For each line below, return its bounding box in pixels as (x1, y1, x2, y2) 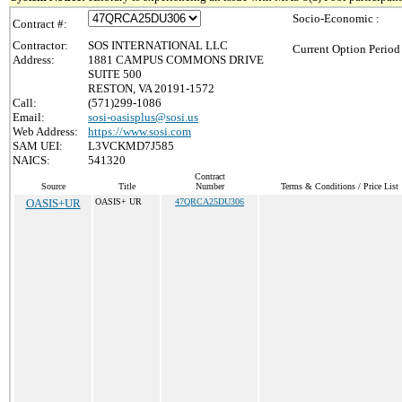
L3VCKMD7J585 (88, 139, 174, 153)
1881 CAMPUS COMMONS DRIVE (88, 53, 264, 66)
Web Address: (13, 125, 78, 138)
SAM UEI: (13, 139, 63, 153)
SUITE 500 (88, 67, 142, 81)
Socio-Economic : (293, 12, 380, 25)
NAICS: (13, 153, 50, 167)
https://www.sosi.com (88, 125, 191, 138)
